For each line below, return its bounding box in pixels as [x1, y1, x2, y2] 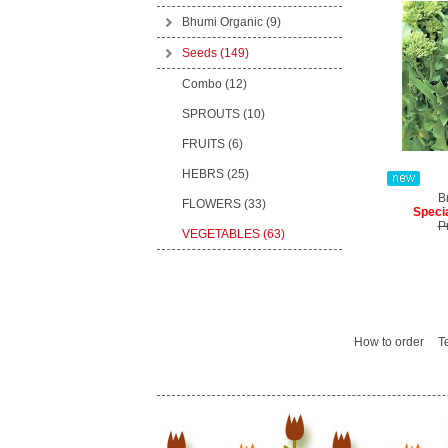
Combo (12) [181, 77, 247, 91]
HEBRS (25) [181, 167, 249, 181]
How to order [353, 335, 424, 349]
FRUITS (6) [181, 137, 243, 151]
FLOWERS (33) [181, 197, 266, 211]
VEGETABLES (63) [181, 227, 285, 241]
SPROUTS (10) [181, 107, 265, 121]
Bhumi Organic [181, 15, 266, 29]
